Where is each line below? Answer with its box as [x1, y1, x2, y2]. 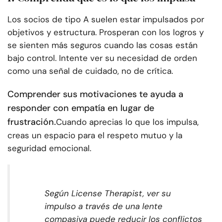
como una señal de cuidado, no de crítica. [7, 65, 173, 77]
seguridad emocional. [7, 143, 91, 154]
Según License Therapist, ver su [45, 188, 171, 199]
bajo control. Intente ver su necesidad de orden [7, 53, 197, 64]
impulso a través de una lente [45, 201, 163, 212]
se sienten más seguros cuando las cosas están [7, 40, 198, 51]
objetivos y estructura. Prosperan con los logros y [7, 27, 204, 38]
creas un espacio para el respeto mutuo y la [7, 130, 182, 141]
